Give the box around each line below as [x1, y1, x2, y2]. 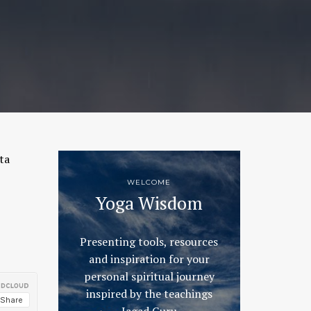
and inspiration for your [88, 251, 210, 267]
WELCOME [127, 178, 171, 187]
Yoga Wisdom [95, 191, 203, 215]
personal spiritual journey [83, 269, 215, 284]
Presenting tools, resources [80, 234, 219, 249]
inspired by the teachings [85, 286, 212, 301]
